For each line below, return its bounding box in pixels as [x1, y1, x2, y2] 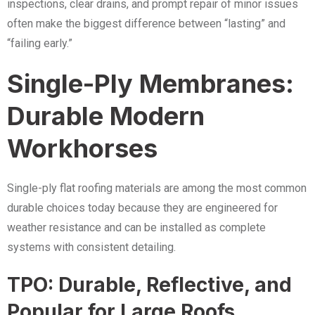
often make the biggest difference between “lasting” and [7, 17, 285, 30]
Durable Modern [7, 101, 205, 131]
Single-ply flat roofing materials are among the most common [7, 181, 307, 195]
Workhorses [7, 133, 157, 164]
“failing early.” [7, 37, 72, 50]
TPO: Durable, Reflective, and [7, 273, 292, 297]
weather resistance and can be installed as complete [7, 221, 266, 234]
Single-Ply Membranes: [7, 68, 294, 99]
